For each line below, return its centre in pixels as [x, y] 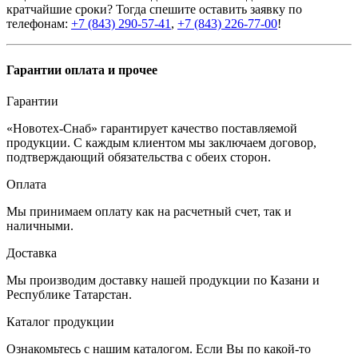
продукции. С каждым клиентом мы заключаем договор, [161, 142]
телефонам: [39, 24]
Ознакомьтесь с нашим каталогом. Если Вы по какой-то [159, 348]
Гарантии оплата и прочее [82, 70]
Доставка [32, 253]
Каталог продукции [60, 321]
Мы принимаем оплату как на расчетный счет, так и [149, 211]
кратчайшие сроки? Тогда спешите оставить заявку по [154, 10]
